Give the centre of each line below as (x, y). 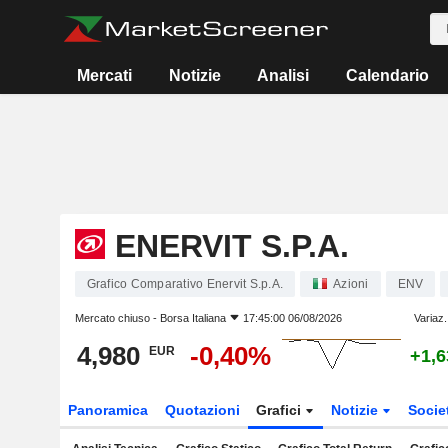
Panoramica (107, 410)
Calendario (387, 75)
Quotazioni (202, 410)
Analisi (283, 75)
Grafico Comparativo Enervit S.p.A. (184, 284)
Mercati (105, 75)
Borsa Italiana (192, 318)
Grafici (281, 410)
